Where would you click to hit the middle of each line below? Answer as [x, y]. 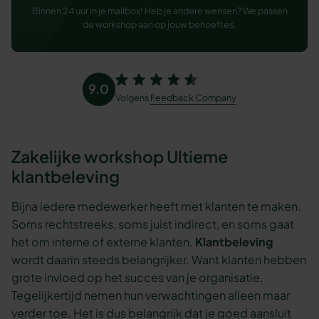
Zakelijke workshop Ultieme [120, 157]
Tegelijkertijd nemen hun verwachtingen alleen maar [151, 295]
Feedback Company [194, 98]
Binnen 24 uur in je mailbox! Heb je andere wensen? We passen [159, 11]
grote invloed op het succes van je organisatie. [138, 277]
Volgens [133, 98]
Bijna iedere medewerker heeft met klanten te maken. [157, 206]
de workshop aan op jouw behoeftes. [159, 25]
